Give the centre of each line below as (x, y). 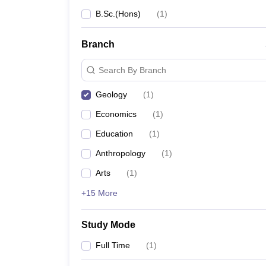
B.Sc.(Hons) (118, 14)
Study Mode (108, 225)
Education (114, 134)
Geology (111, 94)
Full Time (113, 245)
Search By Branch (132, 70)
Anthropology (121, 153)
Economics (116, 114)
